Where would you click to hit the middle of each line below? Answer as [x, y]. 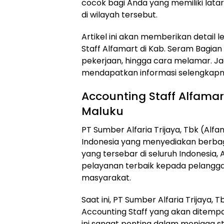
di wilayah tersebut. [119, 15]
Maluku [102, 111]
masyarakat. [106, 178]
